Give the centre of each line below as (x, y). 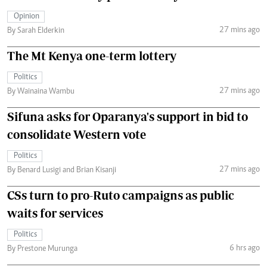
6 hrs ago (244, 248)
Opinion (27, 17)
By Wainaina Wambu (41, 92)
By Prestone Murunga (42, 249)
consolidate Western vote (77, 134)
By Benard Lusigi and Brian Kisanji (62, 170)
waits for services (55, 213)
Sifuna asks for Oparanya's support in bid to (128, 117)
